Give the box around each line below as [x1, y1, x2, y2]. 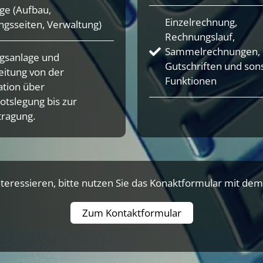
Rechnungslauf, [165, 30, 235, 44]
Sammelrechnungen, [165, 45, 260, 59]
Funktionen [165, 74, 217, 88]
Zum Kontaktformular [82, 206, 181, 220]
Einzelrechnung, [165, 15, 237, 29]
